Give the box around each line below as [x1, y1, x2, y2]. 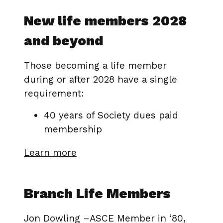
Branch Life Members [24, 186, 171, 202]
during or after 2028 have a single [24, 74, 177, 86]
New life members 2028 [24, 13, 187, 29]
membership [44, 123, 102, 135]
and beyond [24, 33, 103, 49]
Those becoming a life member [24, 60, 167, 72]
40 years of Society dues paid [44, 110, 178, 121]
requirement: [24, 88, 84, 100]
